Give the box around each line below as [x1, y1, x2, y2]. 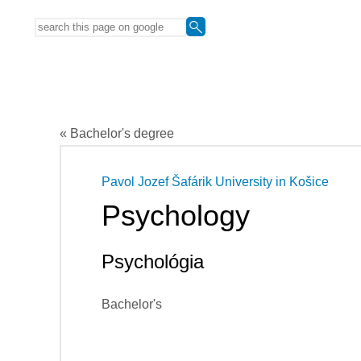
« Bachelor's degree [60, 127, 174, 141]
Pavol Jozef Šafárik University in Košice [102, 175, 329, 189]
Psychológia [102, 251, 204, 273]
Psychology [102, 199, 250, 233]
